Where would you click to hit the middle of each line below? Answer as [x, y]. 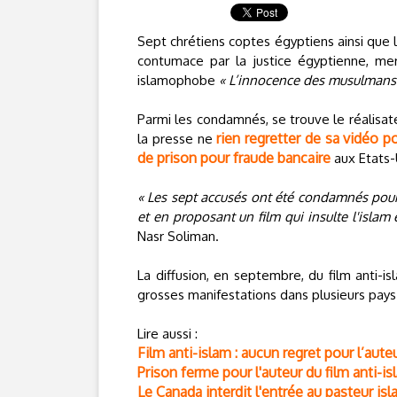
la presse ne [177, 139]
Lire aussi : [167, 334]
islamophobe [178, 80]
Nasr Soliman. [178, 236]
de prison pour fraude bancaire [234, 158]
